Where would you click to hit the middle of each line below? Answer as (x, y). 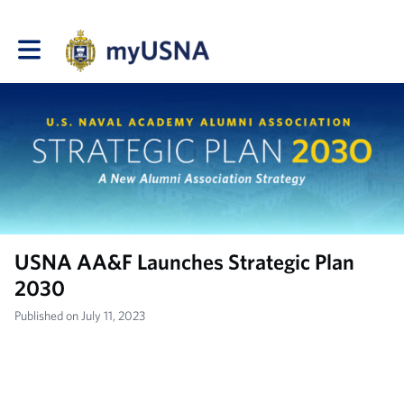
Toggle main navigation (76, 43)
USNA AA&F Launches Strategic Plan (184, 262)
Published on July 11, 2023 (80, 316)
